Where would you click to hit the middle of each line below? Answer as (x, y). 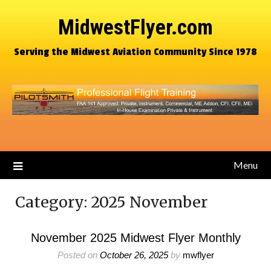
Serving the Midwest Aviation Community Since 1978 (135, 52)
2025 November (149, 202)
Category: (53, 202)
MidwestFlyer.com (135, 28)
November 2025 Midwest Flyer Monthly (135, 238)
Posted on (78, 255)
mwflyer (198, 255)
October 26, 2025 (134, 255)
